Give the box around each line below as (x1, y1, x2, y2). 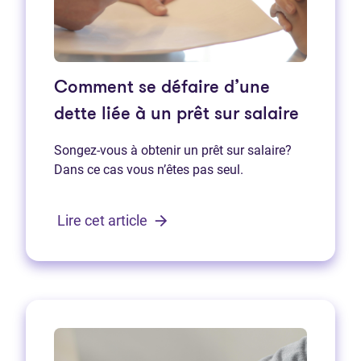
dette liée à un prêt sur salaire (54, 106, 299, 125)
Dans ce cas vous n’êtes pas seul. (54, 162, 243, 178)
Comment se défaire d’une (54, 79, 270, 98)
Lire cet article (57, 212, 151, 230)
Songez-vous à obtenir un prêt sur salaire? (54, 143, 292, 159)
